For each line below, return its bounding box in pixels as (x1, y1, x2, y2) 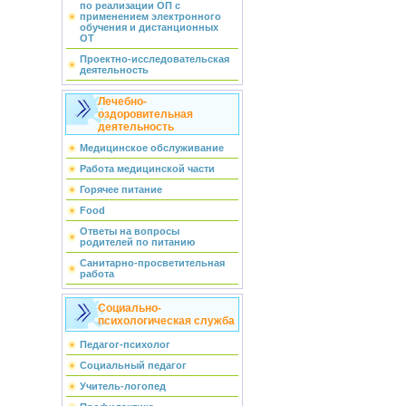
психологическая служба (97, 314, 235, 327)
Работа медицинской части (79, 163, 215, 174)
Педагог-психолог (79, 339, 170, 350)
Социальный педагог (79, 360, 187, 371)
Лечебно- (97, 95, 147, 108)
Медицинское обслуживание (79, 142, 224, 153)
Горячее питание (79, 184, 162, 195)
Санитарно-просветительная (79, 257, 225, 268)
